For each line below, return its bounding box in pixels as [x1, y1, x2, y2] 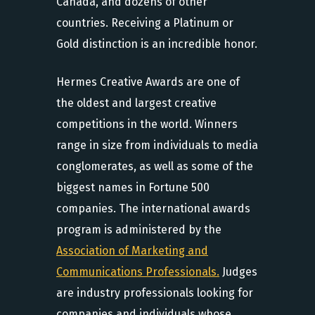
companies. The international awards [56, 202, 250, 215]
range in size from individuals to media [56, 139, 258, 152]
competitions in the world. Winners [56, 117, 238, 131]
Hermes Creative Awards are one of [56, 75, 240, 89]
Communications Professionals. [56, 265, 219, 278]
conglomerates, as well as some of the [56, 160, 253, 173]
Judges [219, 265, 257, 278]
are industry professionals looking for [56, 286, 253, 300]
